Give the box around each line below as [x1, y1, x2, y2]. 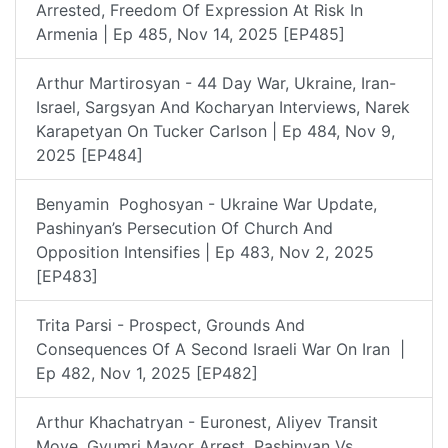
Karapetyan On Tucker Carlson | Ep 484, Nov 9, [36, 120, 395, 141]
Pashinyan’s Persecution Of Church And [36, 217, 333, 238]
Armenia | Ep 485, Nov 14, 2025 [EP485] [36, 23, 345, 44]
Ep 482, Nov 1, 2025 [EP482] [36, 362, 258, 383]
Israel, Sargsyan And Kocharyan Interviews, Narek [36, 96, 410, 117]
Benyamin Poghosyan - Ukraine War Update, [36, 193, 377, 214]
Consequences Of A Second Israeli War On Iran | [36, 338, 405, 359]
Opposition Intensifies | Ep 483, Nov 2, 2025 [36, 241, 374, 262]
